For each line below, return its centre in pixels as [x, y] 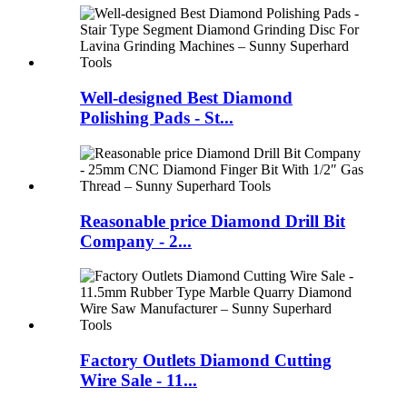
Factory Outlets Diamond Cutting [206, 361]
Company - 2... [136, 241]
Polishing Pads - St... [157, 118]
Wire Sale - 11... [139, 381]
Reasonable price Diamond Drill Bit [213, 221]
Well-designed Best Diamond [186, 98]
